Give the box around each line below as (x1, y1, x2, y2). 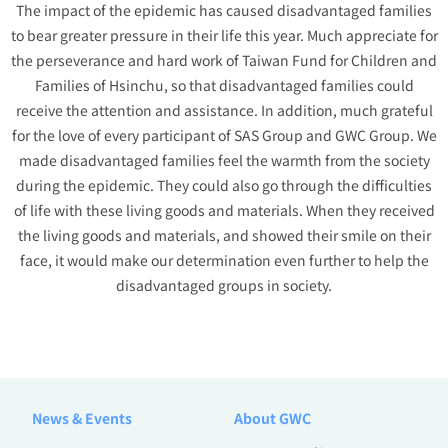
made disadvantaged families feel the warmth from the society (18, 150, 430, 171)
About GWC (234, 407, 311, 428)
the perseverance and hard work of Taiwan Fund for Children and (11, 50, 437, 71)
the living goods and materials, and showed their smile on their (17, 225, 431, 246)
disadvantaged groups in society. (116, 275, 332, 296)
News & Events (32, 407, 133, 428)
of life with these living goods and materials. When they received (13, 200, 435, 221)
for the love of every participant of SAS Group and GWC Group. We (11, 125, 437, 146)
